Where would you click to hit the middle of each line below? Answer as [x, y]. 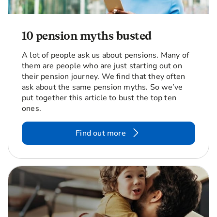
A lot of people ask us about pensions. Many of [106, 55]
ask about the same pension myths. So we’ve [102, 87]
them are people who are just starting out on [102, 66]
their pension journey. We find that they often [104, 76]
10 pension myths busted [87, 35]
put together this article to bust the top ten [99, 98]
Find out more [101, 133]
